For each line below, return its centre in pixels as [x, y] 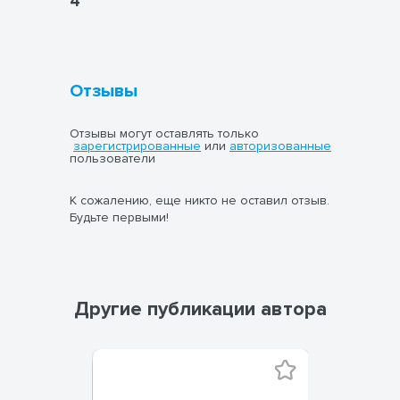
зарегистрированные [137, 146]
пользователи [112, 158]
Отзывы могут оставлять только [164, 133]
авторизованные [280, 146]
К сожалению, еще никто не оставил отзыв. [200, 200]
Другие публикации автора [200, 309]
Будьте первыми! [119, 217]
